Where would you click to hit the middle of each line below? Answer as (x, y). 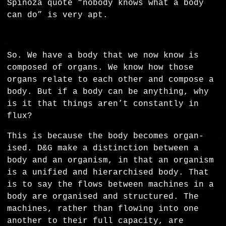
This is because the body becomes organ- (106, 136)
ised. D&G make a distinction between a (103, 149)
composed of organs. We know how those (101, 68)
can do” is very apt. (58, 15)
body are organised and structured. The (103, 197)
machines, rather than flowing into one (103, 209)
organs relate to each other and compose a (111, 80)
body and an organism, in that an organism (111, 161)
